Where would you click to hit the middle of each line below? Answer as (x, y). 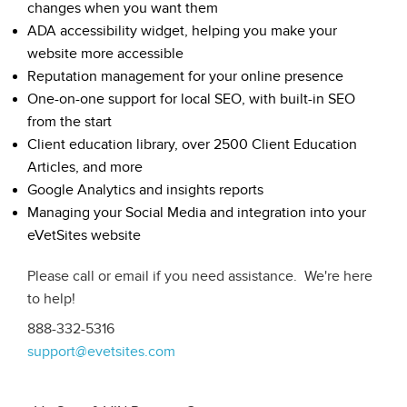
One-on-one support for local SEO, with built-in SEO (191, 99)
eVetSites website (84, 235)
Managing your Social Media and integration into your (197, 212)
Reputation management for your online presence (185, 76)
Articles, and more (85, 167)
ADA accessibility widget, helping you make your (182, 30)
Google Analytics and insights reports (145, 189)
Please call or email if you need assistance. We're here (200, 276)
